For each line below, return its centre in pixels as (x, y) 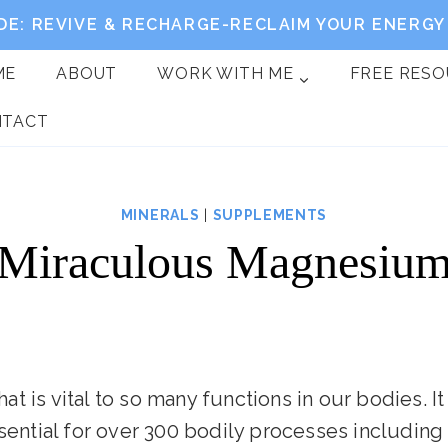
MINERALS (160, 215)
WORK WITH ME (225, 73)
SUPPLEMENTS (270, 215)
